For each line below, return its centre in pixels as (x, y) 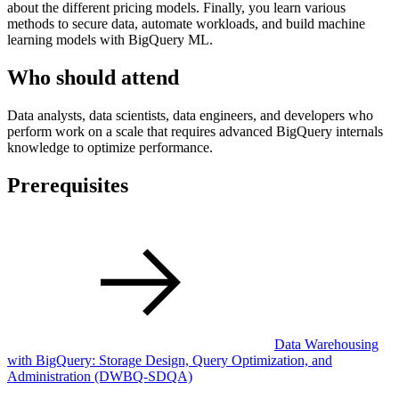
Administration (51, 376)
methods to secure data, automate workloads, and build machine (186, 23)
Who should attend (93, 77)
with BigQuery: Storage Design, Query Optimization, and (170, 360)
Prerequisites (68, 185)
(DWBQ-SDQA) (143, 376)
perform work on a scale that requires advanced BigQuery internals (195, 131)
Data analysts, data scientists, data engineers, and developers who (190, 115)
